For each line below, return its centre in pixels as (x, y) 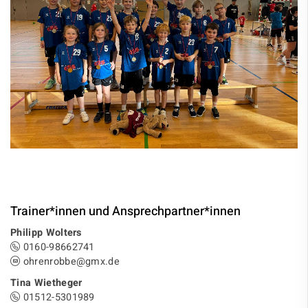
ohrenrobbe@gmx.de (70, 262)
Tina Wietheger (46, 283)
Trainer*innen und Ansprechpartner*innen (125, 212)
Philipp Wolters (46, 233)
